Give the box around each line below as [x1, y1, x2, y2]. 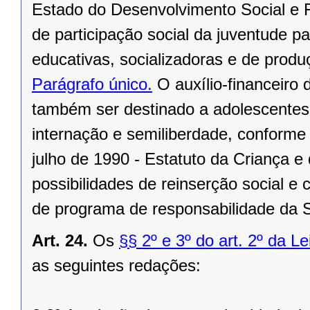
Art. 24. [32, 231, 88, 250]
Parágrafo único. [32, 75, 152, 94]
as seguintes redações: [32, 256, 201, 275]
